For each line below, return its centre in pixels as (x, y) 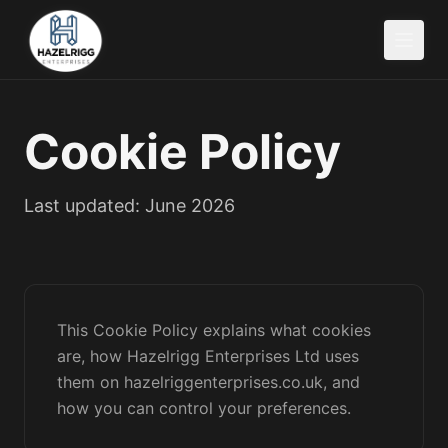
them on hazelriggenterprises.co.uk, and (208, 382)
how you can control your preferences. (204, 408)
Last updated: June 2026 (129, 205)
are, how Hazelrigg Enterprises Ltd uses (208, 356)
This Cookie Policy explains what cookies (214, 330)
